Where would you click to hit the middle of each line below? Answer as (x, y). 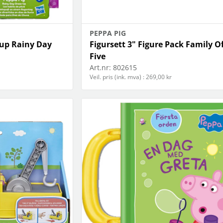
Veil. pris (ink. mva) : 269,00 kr (130, 77)
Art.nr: (100, 67)
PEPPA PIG (108, 33)
